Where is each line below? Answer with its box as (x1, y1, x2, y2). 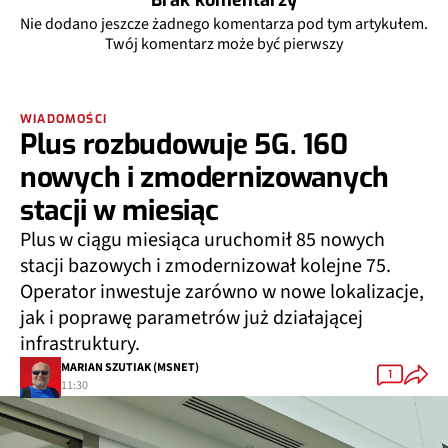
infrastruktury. (20, 330, 140, 359)
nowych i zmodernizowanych (20, 159, 389, 197)
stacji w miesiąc (20, 192, 219, 230)
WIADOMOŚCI (20, 111, 107, 128)
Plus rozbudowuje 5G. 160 (20, 126, 348, 164)
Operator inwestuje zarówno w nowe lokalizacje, (20, 278, 424, 307)
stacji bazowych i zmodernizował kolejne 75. (20, 252, 391, 281)
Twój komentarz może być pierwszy (105, 33, 343, 56)
